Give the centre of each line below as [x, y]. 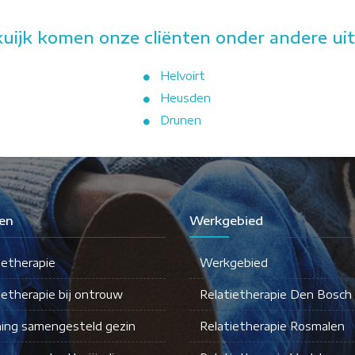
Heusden [185, 98]
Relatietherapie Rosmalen [272, 326]
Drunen [180, 120]
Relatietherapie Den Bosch [276, 295]
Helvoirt [182, 76]
